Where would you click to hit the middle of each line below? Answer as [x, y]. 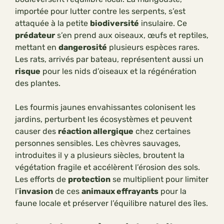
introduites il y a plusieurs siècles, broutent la [100, 155]
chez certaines [162, 131]
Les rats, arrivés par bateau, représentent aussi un [109, 59]
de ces [67, 191]
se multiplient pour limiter [159, 179]
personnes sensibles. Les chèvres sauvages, [98, 143]
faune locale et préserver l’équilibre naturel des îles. [111, 203]
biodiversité [114, 23]
